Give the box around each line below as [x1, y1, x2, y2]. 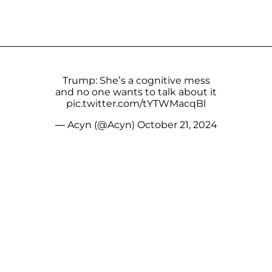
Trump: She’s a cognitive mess [62, 74, 210, 86]
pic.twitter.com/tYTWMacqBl [66, 97, 206, 109]
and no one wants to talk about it [55, 86, 217, 98]
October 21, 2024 [137, 118, 217, 131]
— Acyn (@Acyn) [55, 118, 137, 131]
